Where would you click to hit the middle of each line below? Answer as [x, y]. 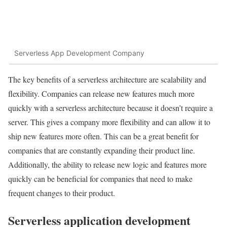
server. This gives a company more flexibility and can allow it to [109, 122]
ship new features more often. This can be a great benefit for [103, 136]
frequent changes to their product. [62, 193]
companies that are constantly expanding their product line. [102, 150]
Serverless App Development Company [79, 53]
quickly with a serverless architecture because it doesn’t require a [110, 107]
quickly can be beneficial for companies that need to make [100, 178]
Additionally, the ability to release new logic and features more [107, 164]
